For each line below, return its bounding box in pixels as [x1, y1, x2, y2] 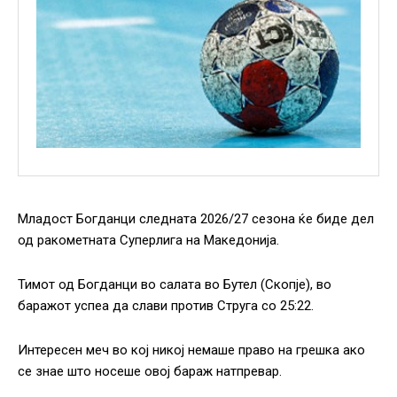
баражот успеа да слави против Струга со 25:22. [18, 298, 314, 315]
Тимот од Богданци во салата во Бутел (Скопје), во [18, 276, 331, 293]
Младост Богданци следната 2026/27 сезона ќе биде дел [18, 211, 374, 228]
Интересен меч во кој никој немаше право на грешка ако [18, 342, 365, 359]
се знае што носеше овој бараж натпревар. [18, 363, 282, 380]
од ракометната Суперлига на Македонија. [18, 232, 279, 249]
